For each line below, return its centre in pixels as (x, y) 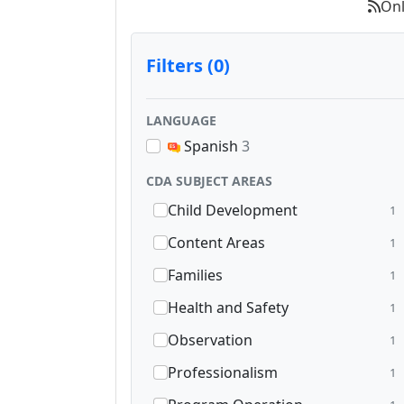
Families (195, 275)
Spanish (211, 147)
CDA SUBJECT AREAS (209, 181)
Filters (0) (188, 66)
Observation (210, 340)
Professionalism (223, 373)
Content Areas (216, 243)
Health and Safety (228, 308)
